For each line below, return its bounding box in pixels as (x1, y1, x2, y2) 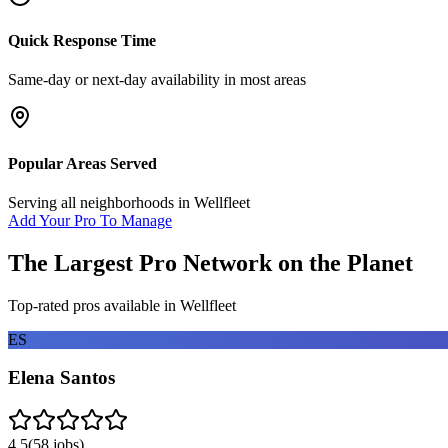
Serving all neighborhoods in (8, 193, 194, 211)
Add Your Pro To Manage (8, 211, 172, 229)
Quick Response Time (8, 32, 156, 50)
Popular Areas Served (8, 154, 157, 172)
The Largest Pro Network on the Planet (8, 249, 413, 276)
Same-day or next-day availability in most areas (8, 71, 306, 89)
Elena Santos (8, 367, 115, 389)
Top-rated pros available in (8, 296, 180, 314)
